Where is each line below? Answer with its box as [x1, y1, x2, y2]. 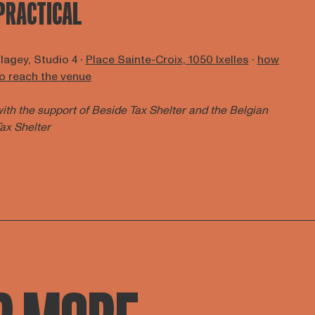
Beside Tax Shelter [91, 103, 188, 118]
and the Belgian [188, 103, 268, 118]
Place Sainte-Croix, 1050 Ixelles [85, 52, 249, 67]
